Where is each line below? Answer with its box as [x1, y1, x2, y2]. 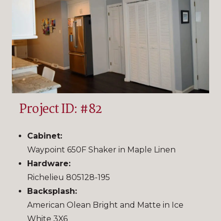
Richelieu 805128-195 [27, 172, 110, 182]
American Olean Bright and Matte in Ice [27, 200, 184, 210]
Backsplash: [27, 186, 77, 196]
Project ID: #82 [19, 99, 102, 119]
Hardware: [27, 158, 71, 168]
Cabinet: [27, 131, 62, 141]
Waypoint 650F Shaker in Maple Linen [27, 145, 176, 154]
